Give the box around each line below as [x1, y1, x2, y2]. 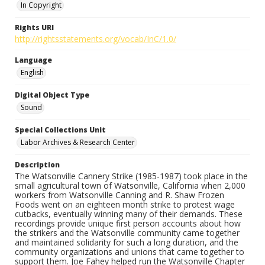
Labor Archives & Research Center [21, 137, 135, 147]
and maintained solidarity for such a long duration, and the [15, 237, 238, 248]
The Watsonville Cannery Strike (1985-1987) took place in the [15, 170, 248, 182]
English [21, 67, 44, 77]
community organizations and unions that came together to [15, 246, 244, 257]
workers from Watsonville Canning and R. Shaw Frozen [15, 189, 224, 201]
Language [15, 55, 52, 65]
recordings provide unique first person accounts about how [15, 218, 241, 229]
